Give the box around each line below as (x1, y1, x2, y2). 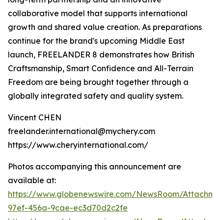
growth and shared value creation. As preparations (8, 22, 202, 32)
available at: (8, 175, 56, 185)
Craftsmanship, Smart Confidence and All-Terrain (8, 63, 193, 73)
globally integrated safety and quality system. (8, 90, 183, 101)
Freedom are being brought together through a (8, 77, 189, 87)
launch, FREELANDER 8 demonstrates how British (8, 49, 194, 59)
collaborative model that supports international (8, 8, 188, 18)
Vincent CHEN (8, 112, 61, 122)
